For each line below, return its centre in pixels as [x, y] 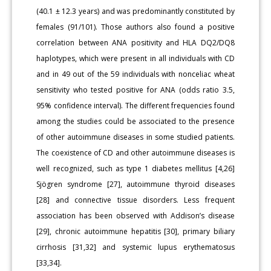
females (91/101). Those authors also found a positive [135, 27]
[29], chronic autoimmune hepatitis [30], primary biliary [135, 232]
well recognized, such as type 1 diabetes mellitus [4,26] [135, 169]
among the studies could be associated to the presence [135, 122]
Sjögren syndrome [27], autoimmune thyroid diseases [135, 184]
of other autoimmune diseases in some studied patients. [135, 137]
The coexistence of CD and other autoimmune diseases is [135, 153]
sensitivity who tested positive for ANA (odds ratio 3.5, [135, 90]
